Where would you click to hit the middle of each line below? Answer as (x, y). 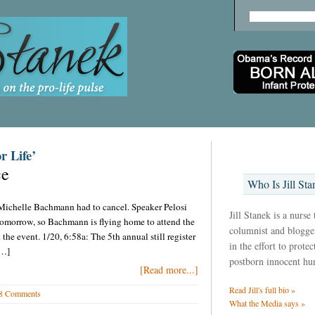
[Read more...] (169, 270)
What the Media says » (267, 303)
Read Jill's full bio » (262, 290)
